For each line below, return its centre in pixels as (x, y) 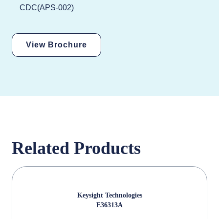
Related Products (76, 148)
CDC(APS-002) (47, 8)
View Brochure (56, 45)
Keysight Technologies (109, 195)
